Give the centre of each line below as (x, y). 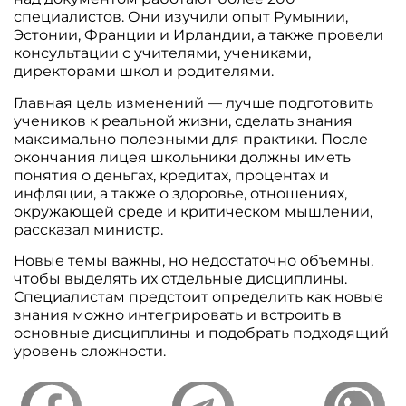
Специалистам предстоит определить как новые (199, 297)
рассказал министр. (91, 229)
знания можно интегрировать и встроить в (178, 315)
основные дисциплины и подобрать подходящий (202, 333)
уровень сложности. (92, 352)
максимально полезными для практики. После (191, 139)
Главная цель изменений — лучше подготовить (194, 102)
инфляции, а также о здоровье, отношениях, (181, 193)
